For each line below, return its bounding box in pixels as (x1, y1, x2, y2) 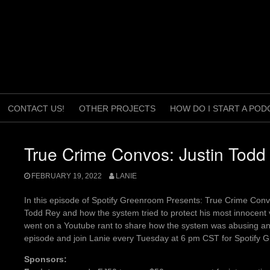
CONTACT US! (8, 104, 64, 113)
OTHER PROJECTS (79, 104, 155, 113)
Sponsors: (24, 254, 67, 265)
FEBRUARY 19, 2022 (31, 172, 102, 181)
